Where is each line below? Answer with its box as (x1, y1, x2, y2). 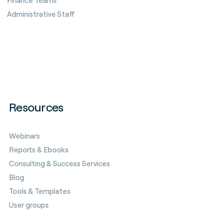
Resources (9, 100, 64, 114)
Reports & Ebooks (9, 145, 69, 154)
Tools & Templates (9, 186, 71, 196)
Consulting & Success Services (9, 159, 110, 168)
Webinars (9, 131, 40, 141)
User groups (9, 200, 49, 210)
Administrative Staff (7, 9, 75, 19)
